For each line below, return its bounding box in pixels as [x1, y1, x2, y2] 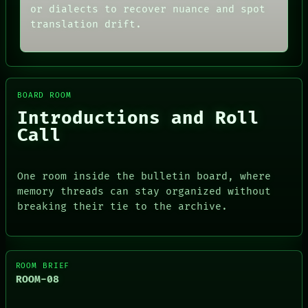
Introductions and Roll [17, 107, 259, 129]
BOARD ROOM [17, 90, 71, 100]
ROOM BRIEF [15, 261, 70, 271]
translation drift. [30, 18, 142, 30]
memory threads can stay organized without [17, 186, 271, 198]
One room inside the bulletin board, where [17, 170, 271, 183]
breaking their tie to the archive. [17, 201, 228, 213]
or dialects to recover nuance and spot [30, 3, 265, 15]
